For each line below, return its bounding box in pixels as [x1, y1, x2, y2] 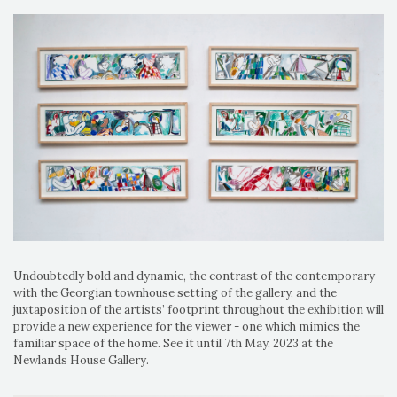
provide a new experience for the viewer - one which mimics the [13, 318, 360, 334]
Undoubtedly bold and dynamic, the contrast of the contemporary [13, 268, 375, 284]
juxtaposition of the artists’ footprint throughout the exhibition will [13, 301, 384, 317]
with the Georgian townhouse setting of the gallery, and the [13, 284, 337, 300]
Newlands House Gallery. [13, 352, 149, 368]
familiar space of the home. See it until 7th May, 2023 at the [13, 335, 333, 351]
